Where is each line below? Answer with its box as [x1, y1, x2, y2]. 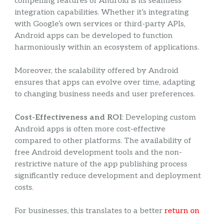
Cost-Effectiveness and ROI [15, 113, 122, 123]
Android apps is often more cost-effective [15, 125, 165, 134]
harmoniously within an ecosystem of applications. [15, 43, 199, 53]
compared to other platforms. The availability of [15, 136, 191, 146]
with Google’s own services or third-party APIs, [15, 19, 185, 29]
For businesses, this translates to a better [15, 206, 164, 216]
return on [164, 206, 200, 216]
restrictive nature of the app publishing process [15, 160, 187, 169]
